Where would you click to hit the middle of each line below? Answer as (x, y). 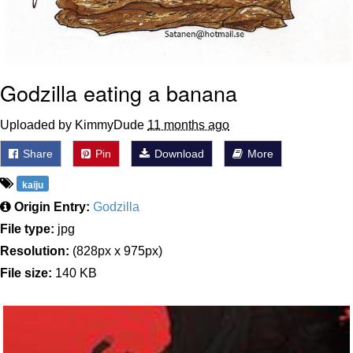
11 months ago (188, 125)
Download (178, 154)
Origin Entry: (52, 207)
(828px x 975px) (116, 251)
